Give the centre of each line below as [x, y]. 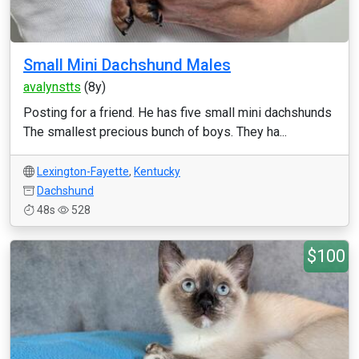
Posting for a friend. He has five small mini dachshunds [177, 113]
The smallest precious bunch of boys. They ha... [155, 132]
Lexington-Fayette [83, 171]
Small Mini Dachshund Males [127, 65]
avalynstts [52, 87]
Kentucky [157, 171]
